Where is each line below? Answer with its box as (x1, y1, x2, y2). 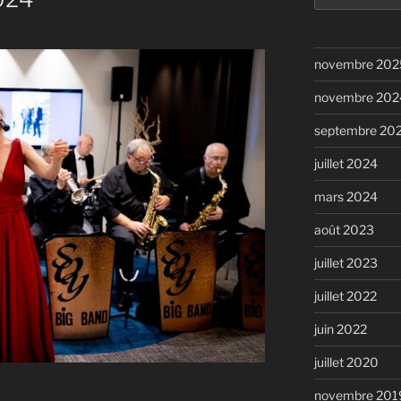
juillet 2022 (313, 288, 377, 304)
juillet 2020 (313, 354, 379, 371)
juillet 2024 (313, 156, 378, 172)
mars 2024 (313, 189, 378, 205)
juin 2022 (313, 321, 367, 337)
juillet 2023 (313, 255, 378, 271)
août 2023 (313, 222, 374, 238)
